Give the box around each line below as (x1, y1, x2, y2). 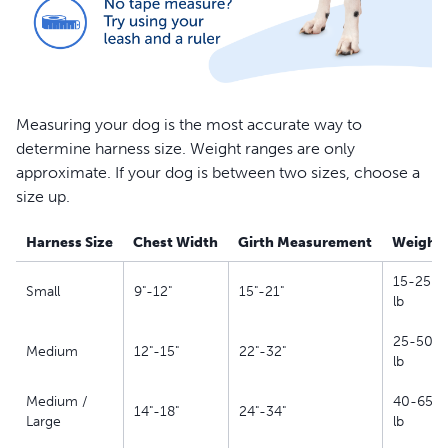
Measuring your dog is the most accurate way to (16, 115, 362, 135)
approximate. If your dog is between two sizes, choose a (16, 163, 420, 183)
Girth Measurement (238, 234, 372, 252)
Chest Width (133, 234, 218, 252)
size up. (16, 187, 70, 207)
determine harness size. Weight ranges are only (16, 139, 355, 159)
